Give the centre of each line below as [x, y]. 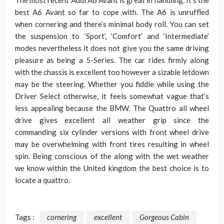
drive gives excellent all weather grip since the [112, 120]
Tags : [25, 217]
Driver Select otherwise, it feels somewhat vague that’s [112, 96]
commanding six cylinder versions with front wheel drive [112, 132]
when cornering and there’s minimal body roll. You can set [112, 24]
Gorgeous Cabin [164, 217]
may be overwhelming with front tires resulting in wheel [112, 144]
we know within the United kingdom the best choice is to [112, 168]
